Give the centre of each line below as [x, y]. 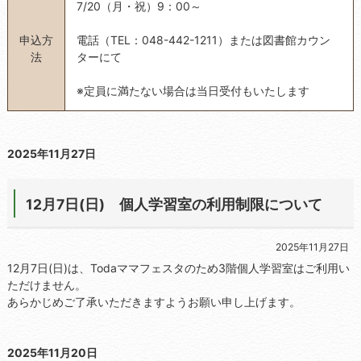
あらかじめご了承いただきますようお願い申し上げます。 [154, 302]
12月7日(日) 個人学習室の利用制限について [174, 204]
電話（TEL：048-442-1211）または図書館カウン [203, 39]
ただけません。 [46, 285]
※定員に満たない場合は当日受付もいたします [193, 90]
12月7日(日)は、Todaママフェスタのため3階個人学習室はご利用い [178, 268]
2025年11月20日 [52, 353]
